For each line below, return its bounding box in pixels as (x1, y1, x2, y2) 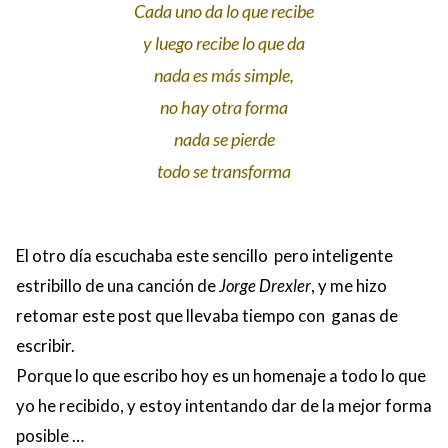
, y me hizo (311, 274, 387, 296)
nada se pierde (173, 127, 275, 150)
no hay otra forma (160, 95, 288, 118)
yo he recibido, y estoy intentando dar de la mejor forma (16, 394, 432, 416)
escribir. (16, 334, 75, 356)
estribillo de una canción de (16, 274, 219, 296)
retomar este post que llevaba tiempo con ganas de (16, 304, 398, 326)
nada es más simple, (154, 63, 294, 86)
